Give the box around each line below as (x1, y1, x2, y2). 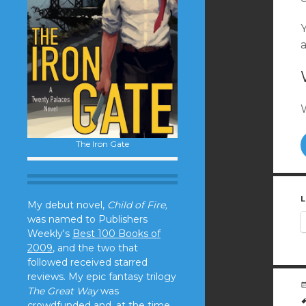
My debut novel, (27, 198, 107, 211)
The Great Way (27, 284, 98, 297)
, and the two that (53, 241, 138, 254)
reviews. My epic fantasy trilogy (27, 270, 176, 283)
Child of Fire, (107, 198, 167, 211)
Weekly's (27, 227, 72, 240)
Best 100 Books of (72, 227, 161, 240)
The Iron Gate (76, 138, 129, 149)
